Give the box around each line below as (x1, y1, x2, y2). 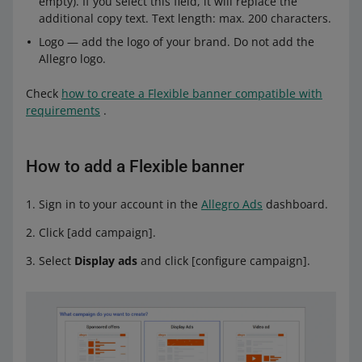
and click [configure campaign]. (137, 253, 310, 268)
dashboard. (263, 196, 328, 212)
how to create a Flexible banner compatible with (61, 86, 322, 101)
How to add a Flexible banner (26, 157, 244, 176)
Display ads (74, 253, 137, 268)
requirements (26, 103, 100, 118)
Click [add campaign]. (39, 225, 156, 240)
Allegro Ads (201, 196, 263, 212)
